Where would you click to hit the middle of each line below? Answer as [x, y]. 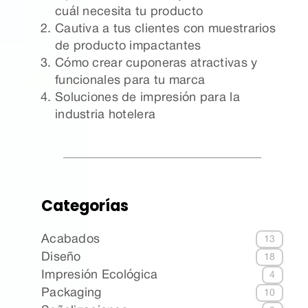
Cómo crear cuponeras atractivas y [156, 64]
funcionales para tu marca [130, 81]
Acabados [71, 239]
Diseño [61, 257]
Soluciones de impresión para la [147, 98]
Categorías [85, 206]
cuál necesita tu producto [129, 12]
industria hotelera [106, 115]
